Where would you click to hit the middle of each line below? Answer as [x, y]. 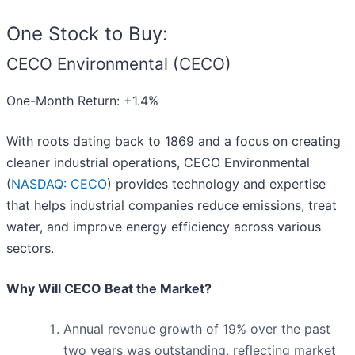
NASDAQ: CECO [59, 183]
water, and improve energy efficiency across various [164, 226]
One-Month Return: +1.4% [82, 100]
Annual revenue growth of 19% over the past [197, 328]
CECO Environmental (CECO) [119, 63]
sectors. [30, 248]
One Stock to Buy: [87, 33]
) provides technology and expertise [216, 183]
